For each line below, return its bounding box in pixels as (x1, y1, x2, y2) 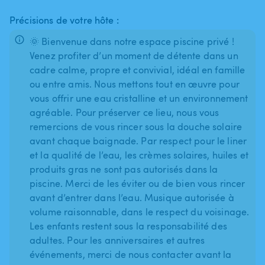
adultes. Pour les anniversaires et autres (30, 233, 205, 247)
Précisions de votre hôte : (9, 13, 119, 27)
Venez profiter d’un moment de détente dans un (30, 49, 238, 62)
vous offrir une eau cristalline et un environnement (30, 91, 248, 105)
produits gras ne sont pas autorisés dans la (30, 162, 218, 176)
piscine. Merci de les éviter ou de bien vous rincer (30, 176, 245, 190)
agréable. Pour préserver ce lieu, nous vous (30, 105, 219, 119)
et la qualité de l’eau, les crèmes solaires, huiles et (30, 148, 249, 161)
